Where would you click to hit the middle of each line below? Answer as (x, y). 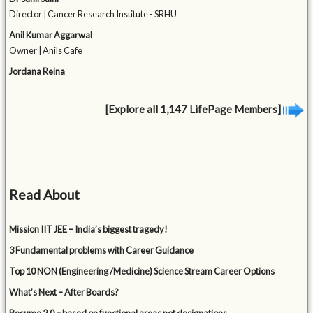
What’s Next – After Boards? (64, 292)
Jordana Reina (37, 72)
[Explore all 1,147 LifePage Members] (194, 109)
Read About (45, 195)
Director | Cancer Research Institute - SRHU (93, 14)
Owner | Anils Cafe (46, 51)
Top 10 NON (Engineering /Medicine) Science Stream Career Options (142, 271)
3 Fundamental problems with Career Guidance (102, 250)
